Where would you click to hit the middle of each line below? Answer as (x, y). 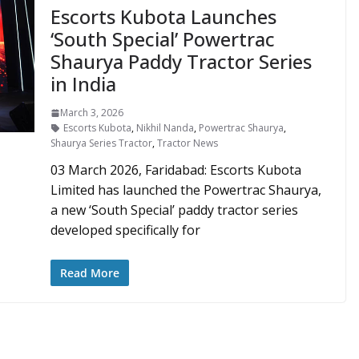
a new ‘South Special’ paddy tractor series (174, 210)
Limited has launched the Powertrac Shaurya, (186, 190)
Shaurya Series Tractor (101, 143)
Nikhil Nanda (165, 128)
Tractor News (187, 143)
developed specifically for (125, 230)
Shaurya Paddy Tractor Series (181, 61)
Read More (89, 273)
